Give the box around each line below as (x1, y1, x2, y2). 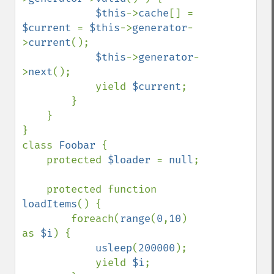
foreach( (71, 212, 120, 225)
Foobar (59, 139, 102, 152)
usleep (95, 242, 132, 254)
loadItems (22, 198, 77, 210)
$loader (108, 154, 157, 166)
